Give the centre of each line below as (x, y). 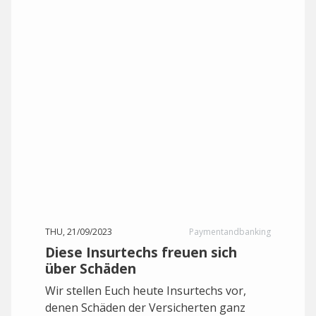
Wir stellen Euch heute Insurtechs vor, (146, 291)
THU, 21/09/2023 (79, 232)
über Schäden (91, 268)
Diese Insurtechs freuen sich (141, 252)
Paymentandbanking (230, 232)
